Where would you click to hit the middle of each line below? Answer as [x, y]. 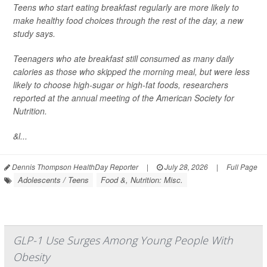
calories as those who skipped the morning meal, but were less [131, 72]
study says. [34, 33]
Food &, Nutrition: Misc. [142, 180]
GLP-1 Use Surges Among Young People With [123, 240]
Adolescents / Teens [53, 180]
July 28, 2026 [185, 167]
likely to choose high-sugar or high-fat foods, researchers [121, 85]
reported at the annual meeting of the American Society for [124, 98]
